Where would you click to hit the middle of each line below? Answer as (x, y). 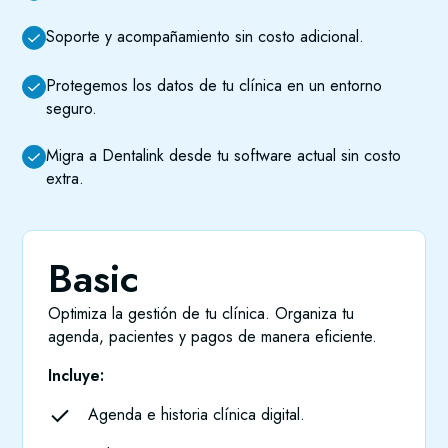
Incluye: (76, 376)
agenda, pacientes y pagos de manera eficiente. (213, 337)
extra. (65, 179)
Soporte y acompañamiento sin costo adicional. (205, 37)
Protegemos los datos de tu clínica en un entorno (214, 86)
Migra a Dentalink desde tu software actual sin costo (224, 156)
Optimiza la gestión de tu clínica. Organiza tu (201, 314)
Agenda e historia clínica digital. (197, 415)
